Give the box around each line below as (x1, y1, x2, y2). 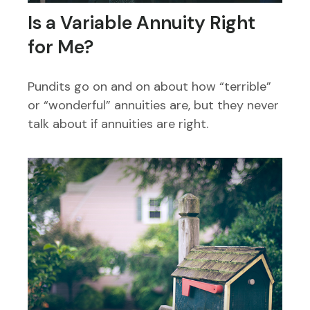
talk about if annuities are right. (28, 116, 208, 133)
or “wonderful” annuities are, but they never (28, 97, 279, 114)
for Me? (28, 35, 93, 60)
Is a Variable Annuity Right (28, 10, 255, 35)
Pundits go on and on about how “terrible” (28, 78, 271, 95)
